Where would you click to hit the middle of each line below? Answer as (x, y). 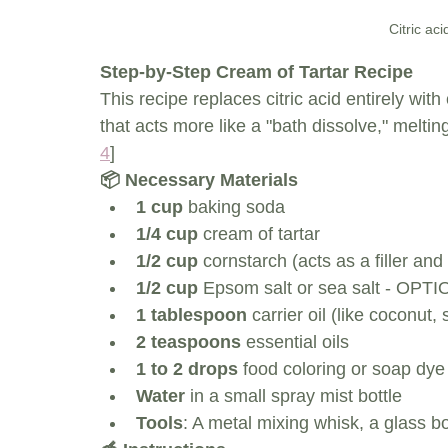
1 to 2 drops (187, 369)
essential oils (295, 342)
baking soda (234, 207)
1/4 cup (167, 234)
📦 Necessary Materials (199, 180)
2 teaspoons (188, 342)
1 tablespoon (191, 315)
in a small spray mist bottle (293, 396)
